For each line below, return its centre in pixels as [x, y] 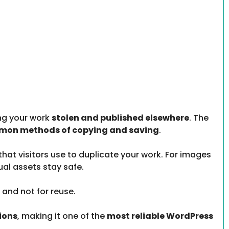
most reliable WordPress [160, 216]
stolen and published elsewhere [120, 118]
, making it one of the [62, 216]
